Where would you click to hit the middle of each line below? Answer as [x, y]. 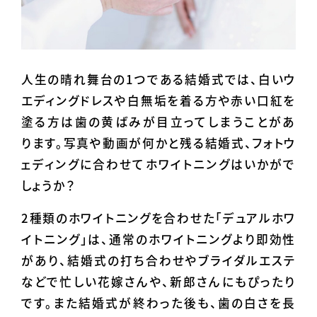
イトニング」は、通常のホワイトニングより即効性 [158, 240]
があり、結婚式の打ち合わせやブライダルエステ [158, 261]
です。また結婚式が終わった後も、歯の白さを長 [158, 303]
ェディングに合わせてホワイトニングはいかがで [158, 164]
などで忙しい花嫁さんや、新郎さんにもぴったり [158, 282]
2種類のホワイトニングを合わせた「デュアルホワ [158, 218]
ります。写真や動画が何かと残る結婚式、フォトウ [158, 143]
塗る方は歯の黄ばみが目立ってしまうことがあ [158, 121]
